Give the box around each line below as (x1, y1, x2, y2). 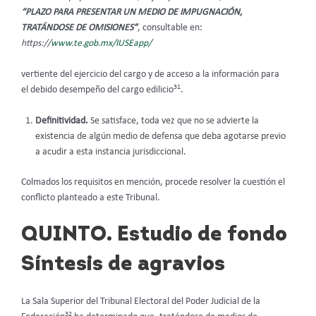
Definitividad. (35, 116, 90, 126)
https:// (21, 39, 51, 49)
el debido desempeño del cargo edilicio (21, 85, 174, 95)
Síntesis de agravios (21, 254, 225, 276)
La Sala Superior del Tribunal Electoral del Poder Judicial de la (21, 297, 260, 307)
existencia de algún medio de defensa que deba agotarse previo (35, 132, 286, 141)
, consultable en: (138, 23, 202, 33)
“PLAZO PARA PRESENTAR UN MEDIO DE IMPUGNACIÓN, (21, 8, 242, 18)
